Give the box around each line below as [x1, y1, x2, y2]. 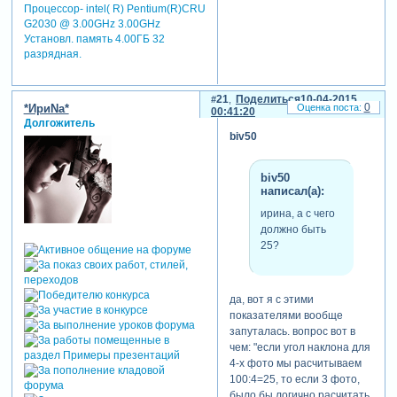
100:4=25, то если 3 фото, [229, 372, 360, 385]
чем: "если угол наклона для [229, 340, 370, 354]
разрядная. [23, 48, 82, 61]
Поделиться [235, 92, 300, 105]
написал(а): [260, 184, 324, 198]
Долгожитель [23, 117, 95, 130]
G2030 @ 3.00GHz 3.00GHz [23, 18, 160, 31]
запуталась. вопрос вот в [229, 324, 355, 338]
